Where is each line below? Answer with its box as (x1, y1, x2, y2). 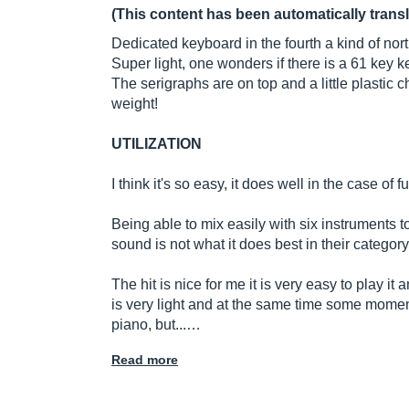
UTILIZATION (111, 136, 202, 152)
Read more (111, 352, 178, 368)
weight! (111, 96, 158, 112)
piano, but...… (111, 317, 201, 333)
